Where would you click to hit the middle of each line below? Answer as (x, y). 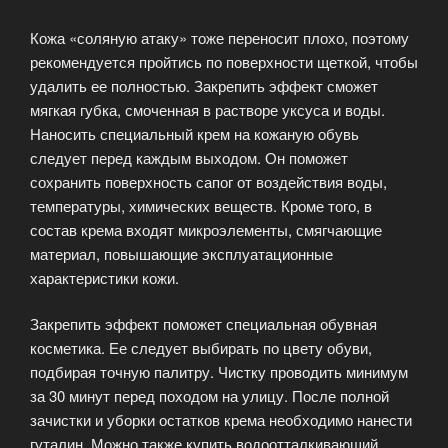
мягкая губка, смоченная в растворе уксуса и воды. (207, 109)
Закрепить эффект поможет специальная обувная (203, 324)
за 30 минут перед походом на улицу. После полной (209, 396)
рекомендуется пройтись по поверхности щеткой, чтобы (224, 61)
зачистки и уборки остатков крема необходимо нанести (221, 420)
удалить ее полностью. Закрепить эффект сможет (204, 85)
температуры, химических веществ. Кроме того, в (201, 205)
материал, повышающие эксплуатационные (181, 253)
